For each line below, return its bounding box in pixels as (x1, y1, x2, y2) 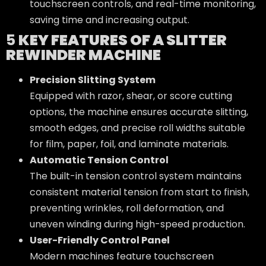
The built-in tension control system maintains (30, 169, 242, 183)
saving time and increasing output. (30, 13, 189, 27)
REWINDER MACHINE (6, 45, 161, 66)
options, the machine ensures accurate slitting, (30, 105, 248, 119)
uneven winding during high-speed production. (30, 217, 245, 232)
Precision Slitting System (30, 73, 156, 87)
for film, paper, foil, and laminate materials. (30, 137, 229, 151)
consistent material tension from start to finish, (30, 185, 249, 199)
